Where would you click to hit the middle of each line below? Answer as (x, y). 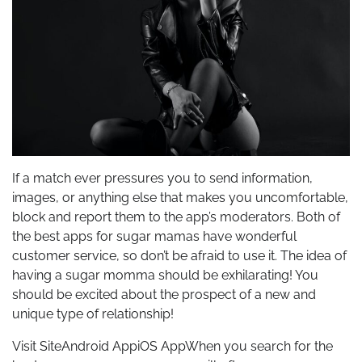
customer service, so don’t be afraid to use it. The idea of (179, 255)
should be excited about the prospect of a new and (164, 294)
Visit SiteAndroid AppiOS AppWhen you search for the (173, 346)
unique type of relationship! (93, 314)
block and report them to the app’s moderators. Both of (176, 217)
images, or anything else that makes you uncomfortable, (180, 197)
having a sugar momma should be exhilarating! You (165, 275)
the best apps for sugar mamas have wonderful (154, 236)
